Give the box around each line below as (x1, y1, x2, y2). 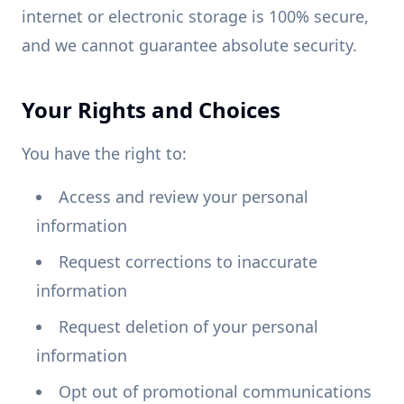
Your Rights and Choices (22, 95, 280, 124)
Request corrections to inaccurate (59, 251, 317, 272)
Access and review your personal (59, 186, 308, 207)
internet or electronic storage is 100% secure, (22, 5, 369, 27)
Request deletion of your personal (59, 316, 318, 337)
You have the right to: (22, 142, 187, 164)
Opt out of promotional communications (59, 381, 372, 402)
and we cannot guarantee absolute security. (22, 34, 357, 56)
